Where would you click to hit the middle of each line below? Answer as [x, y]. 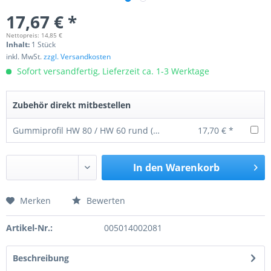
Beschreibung [41, 258]
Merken [35, 201]
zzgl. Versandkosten [77, 57]
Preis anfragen [53, 207]
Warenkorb [192, 168]
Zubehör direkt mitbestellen [72, 105]
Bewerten [105, 201]
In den [148, 168]
